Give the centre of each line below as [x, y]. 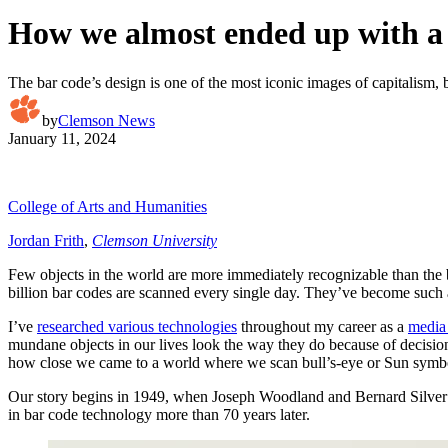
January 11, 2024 [62, 138]
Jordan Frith [46, 240]
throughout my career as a [322, 326]
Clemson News [106, 120]
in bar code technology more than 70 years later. [159, 414]
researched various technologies [137, 326]
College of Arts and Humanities [107, 206]
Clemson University [154, 240]
